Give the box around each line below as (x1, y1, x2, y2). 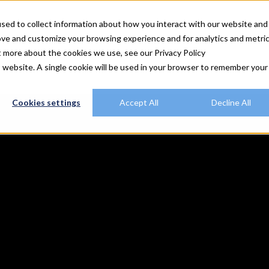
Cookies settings (12, 97, 80, 108)
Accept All (119, 97, 159, 108)
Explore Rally (29, 17, 82, 29)
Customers (141, 17, 189, 29)
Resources (89, 17, 135, 29)
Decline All (211, 97, 251, 108)
